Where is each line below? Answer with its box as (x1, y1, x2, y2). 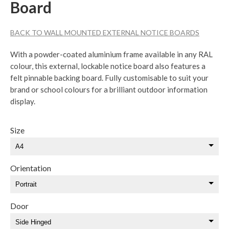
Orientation (10, 163, 51, 173)
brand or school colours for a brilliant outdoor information (10, 84, 208, 94)
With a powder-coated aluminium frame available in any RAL (10, 49, 213, 59)
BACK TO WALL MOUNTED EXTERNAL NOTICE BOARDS (10, 28, 199, 37)
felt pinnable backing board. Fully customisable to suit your (10, 73, 209, 82)
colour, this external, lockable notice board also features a (10, 61, 205, 71)
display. (10, 96, 35, 106)
